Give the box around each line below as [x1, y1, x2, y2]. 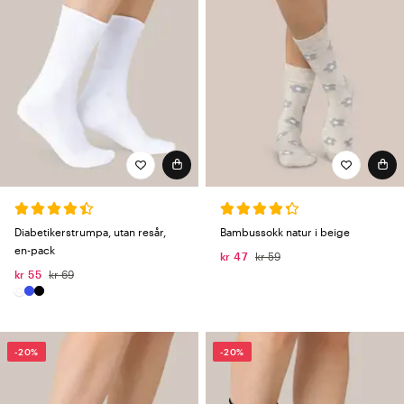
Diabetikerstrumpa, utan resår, [14, 225, 166, 238]
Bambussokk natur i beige [220, 225, 350, 238]
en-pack [14, 243, 55, 256]
